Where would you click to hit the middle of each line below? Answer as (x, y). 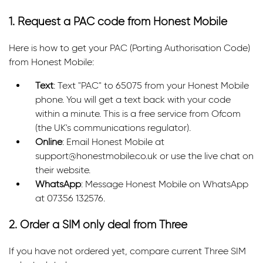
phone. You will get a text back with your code (133, 100)
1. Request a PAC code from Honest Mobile (118, 22)
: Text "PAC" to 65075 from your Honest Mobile (151, 86)
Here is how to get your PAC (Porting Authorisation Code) (129, 48)
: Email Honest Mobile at (113, 142)
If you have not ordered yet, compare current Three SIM (127, 251)
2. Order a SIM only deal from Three (98, 224)
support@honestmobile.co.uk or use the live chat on (144, 156)
